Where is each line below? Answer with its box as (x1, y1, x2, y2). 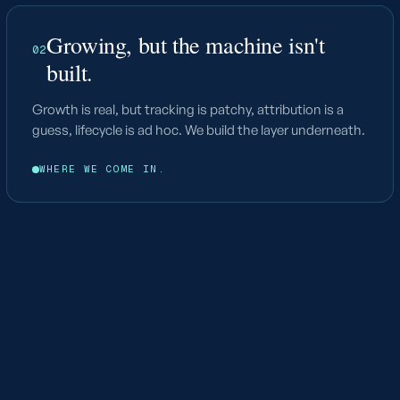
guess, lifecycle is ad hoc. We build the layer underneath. (31, 121, 365, 138)
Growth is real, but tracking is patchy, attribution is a (31, 101, 344, 118)
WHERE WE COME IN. (38, 162, 166, 175)
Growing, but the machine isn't (46, 29, 325, 60)
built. (46, 57, 93, 87)
